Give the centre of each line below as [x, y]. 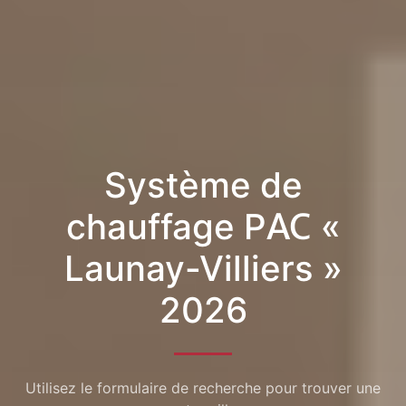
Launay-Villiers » [203, 268]
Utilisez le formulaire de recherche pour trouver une [203, 388]
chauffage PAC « [203, 226]
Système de [203, 184]
